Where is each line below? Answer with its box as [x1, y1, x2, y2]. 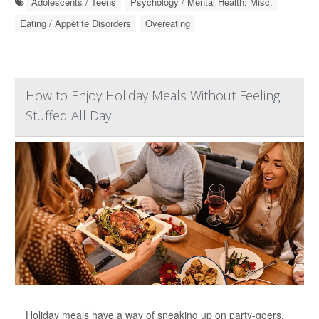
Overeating [145, 16, 190, 30]
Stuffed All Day [26, 107, 111, 124]
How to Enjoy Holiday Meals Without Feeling [26, 87, 280, 104]
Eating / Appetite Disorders [20, 16, 131, 30]
